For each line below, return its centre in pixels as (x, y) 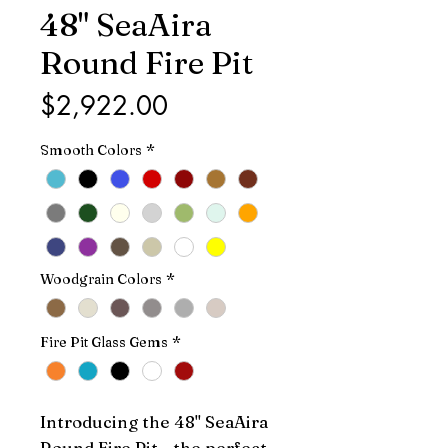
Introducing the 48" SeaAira (154, 422)
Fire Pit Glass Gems (104, 342)
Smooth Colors (91, 150)
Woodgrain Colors (101, 279)
